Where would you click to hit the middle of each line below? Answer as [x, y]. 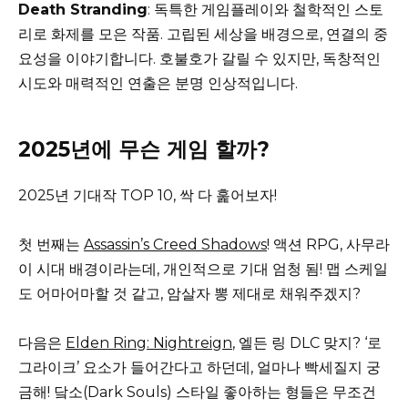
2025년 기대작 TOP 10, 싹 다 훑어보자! [148, 195]
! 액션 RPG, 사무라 [328, 245]
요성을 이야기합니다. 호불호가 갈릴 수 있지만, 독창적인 [199, 58]
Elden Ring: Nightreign [149, 343]
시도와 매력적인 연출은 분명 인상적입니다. [158, 83]
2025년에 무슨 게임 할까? [144, 149]
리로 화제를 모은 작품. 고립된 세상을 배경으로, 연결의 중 [203, 34]
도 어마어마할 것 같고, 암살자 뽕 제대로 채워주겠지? [189, 294]
